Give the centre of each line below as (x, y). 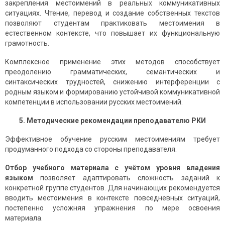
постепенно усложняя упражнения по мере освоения (113, 208)
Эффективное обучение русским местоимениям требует (113, 139)
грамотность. (27, 43)
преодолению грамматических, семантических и (113, 72)
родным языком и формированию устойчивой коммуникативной (113, 92)
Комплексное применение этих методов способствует (113, 62)
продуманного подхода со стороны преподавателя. (91, 149)
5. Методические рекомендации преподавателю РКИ (113, 121)
